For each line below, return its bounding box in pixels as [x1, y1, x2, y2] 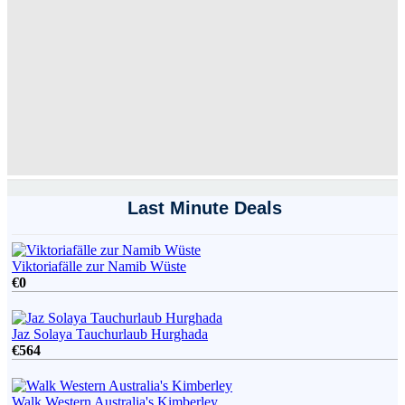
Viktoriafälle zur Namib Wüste [12, 259, 186, 275]
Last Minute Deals [127, 197, 282, 218]
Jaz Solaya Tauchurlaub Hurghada [12, 326, 208, 343]
